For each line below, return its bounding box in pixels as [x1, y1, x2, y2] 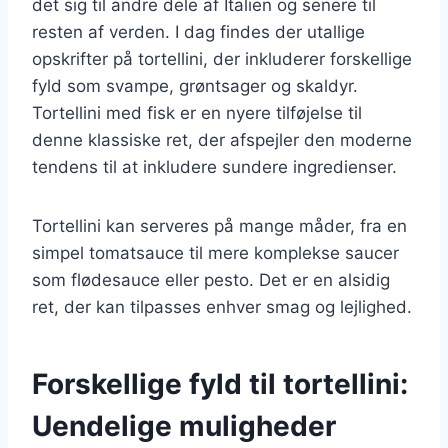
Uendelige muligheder [32, 408, 336, 443]
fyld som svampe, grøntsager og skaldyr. [32, 75, 358, 96]
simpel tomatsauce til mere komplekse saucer [32, 242, 399, 263]
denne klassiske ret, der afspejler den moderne [32, 129, 412, 150]
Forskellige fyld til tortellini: [32, 366, 408, 401]
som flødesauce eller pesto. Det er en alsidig [32, 269, 390, 290]
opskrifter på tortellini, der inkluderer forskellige [32, 48, 412, 69]
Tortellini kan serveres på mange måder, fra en [32, 215, 407, 236]
